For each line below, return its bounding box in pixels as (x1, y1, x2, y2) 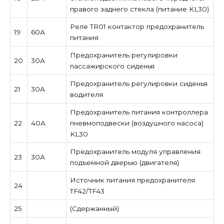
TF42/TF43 (69, 186, 104, 195)
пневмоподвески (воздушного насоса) (69, 118, 203, 127)
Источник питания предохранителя (69, 175, 195, 184)
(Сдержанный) (69, 204, 119, 212)
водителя (69, 90, 103, 98)
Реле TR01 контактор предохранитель (69, 22, 204, 30)
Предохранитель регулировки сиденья (69, 79, 207, 87)
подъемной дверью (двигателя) (69, 158, 179, 166)
